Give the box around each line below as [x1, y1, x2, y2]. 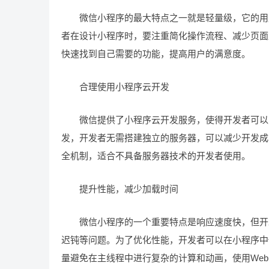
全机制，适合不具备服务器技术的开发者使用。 [61, 151, 250, 161]
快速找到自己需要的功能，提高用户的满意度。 [61, 49, 250, 59]
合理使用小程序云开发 [61, 82, 169, 92]
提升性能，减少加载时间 [61, 184, 178, 194]
